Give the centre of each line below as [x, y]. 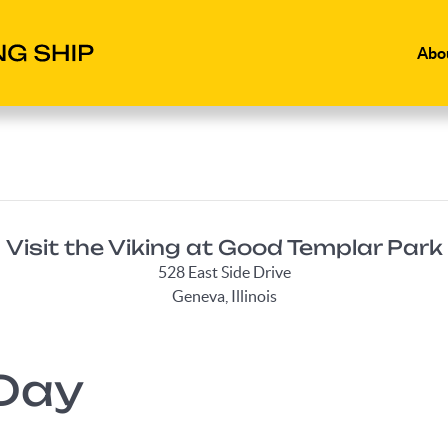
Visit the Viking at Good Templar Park [224, 247]
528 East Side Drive [224, 271]
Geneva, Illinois [224, 295]
